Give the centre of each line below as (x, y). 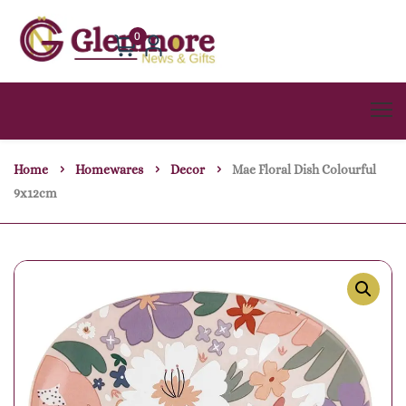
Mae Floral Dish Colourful (304, 170)
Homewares (109, 170)
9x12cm (35, 193)
